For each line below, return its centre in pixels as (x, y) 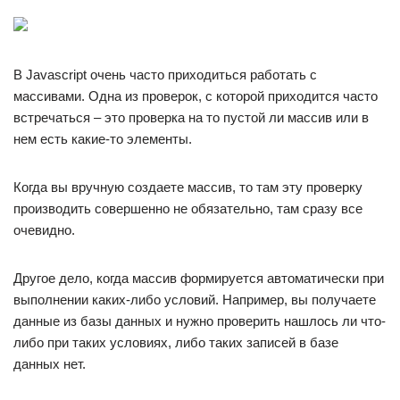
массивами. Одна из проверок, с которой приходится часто (196, 96)
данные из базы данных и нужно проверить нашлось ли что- (200, 321)
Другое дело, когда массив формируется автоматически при (199, 278)
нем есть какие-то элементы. (103, 139)
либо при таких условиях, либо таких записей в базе (176, 342)
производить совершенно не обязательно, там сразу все (188, 208)
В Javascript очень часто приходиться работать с (165, 75)
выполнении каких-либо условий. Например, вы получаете (195, 300)
